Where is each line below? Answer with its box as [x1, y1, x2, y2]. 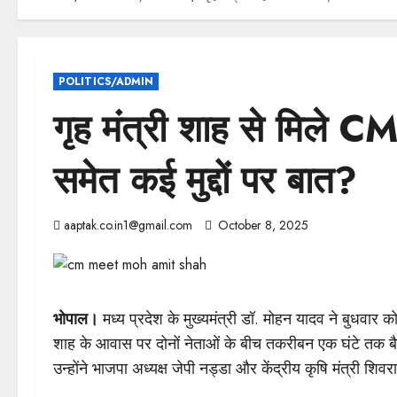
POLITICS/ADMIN [58, 73, 154, 90]
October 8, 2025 [214, 215, 312, 234]
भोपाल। [53, 307, 98, 331]
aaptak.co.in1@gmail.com [64, 215, 192, 234]
